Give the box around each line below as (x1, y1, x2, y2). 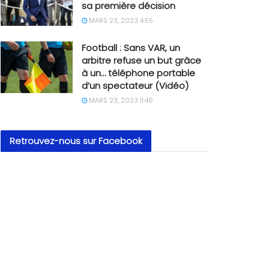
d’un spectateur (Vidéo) (82, 79, 189, 92)
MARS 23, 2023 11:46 (87, 95, 153, 105)
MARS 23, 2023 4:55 (87, 16, 153, 25)
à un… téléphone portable (82, 67, 195, 79)
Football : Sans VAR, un (82, 41, 180, 54)
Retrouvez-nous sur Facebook (10, 134, 142, 147)
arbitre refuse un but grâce (82, 54, 201, 67)
